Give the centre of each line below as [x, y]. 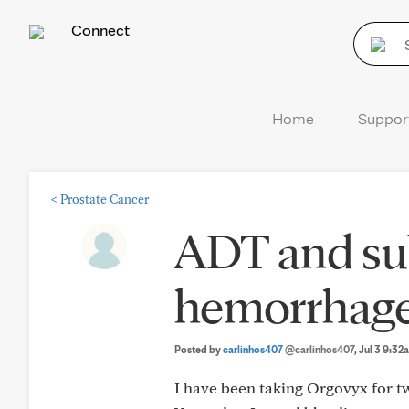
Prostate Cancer [105, 199]
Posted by [199, 349]
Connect [99, 30]
